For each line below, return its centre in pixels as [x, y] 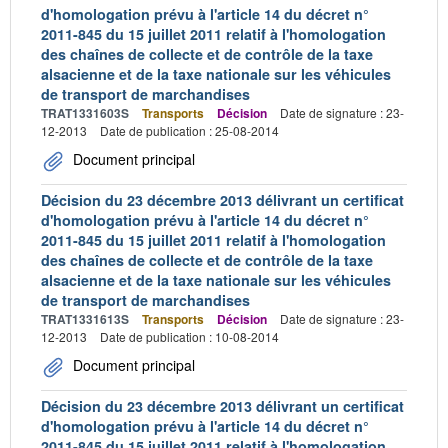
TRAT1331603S [85, 112]
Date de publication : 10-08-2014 [189, 336]
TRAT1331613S [85, 318]
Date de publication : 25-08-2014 [189, 130]
